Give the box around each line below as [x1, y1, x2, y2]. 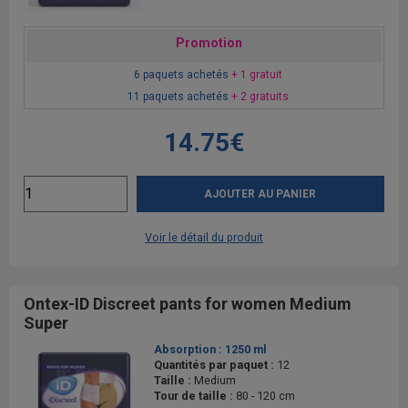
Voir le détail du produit [145, 229, 263, 244]
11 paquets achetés [127, 89, 231, 103]
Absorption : [154, 342, 225, 356]
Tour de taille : [154, 388, 236, 403]
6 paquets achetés [134, 67, 231, 81]
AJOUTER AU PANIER [204, 187, 317, 200]
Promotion [175, 35, 242, 50]
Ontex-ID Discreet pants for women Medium [24, 293, 352, 313]
